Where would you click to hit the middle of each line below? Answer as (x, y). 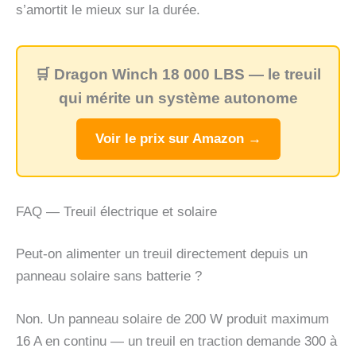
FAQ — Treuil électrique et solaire (116, 211)
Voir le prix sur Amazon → (178, 138)
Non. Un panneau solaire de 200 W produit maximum (172, 319)
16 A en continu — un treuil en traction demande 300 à (176, 341)
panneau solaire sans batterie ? (109, 277)
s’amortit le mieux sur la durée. (108, 10)
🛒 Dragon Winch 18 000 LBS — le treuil (178, 74)
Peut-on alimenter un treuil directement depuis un (162, 254)
